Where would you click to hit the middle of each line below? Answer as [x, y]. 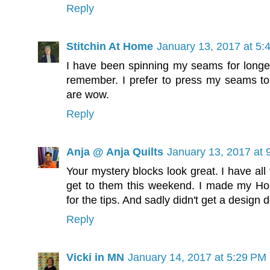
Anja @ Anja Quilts [115, 152]
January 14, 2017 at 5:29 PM [197, 258]
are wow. [88, 95]
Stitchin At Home [110, 47]
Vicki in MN [95, 258]
